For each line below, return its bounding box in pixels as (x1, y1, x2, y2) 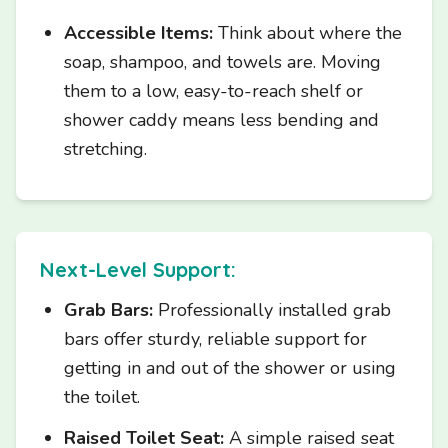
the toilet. (64, 385, 140, 409)
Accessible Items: (64, 21, 213, 45)
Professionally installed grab (153, 298, 391, 322)
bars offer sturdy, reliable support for (64, 327, 367, 351)
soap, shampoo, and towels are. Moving (64, 50, 381, 74)
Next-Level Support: (40, 257, 236, 282)
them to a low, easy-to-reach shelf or (64, 79, 363, 103)
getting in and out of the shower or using (64, 356, 396, 380)
